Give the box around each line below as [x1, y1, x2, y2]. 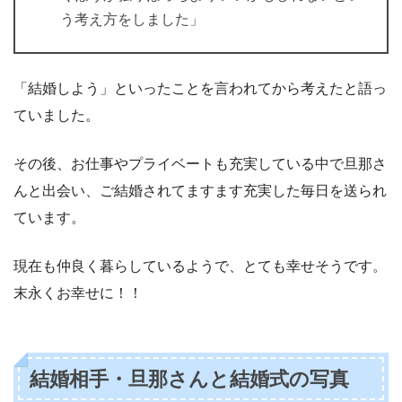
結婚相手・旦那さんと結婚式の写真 [30, 367, 350, 390]
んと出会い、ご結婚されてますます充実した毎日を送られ [13, 183, 387, 199]
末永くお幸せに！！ [13, 285, 143, 301]
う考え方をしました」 [60, 12, 204, 28]
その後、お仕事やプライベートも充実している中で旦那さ [13, 156, 387, 172]
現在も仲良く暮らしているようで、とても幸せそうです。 [13, 258, 387, 275]
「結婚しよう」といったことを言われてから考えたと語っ [13, 81, 387, 97]
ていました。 [13, 108, 100, 124]
